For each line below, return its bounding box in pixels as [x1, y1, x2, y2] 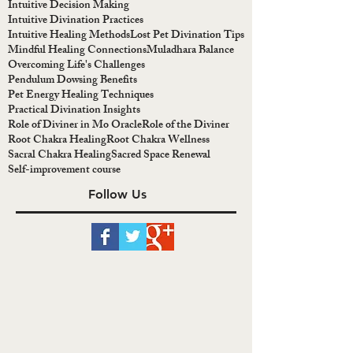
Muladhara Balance [147, 41, 234, 61]
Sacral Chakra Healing [8, 146, 111, 166]
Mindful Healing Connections [8, 41, 147, 61]
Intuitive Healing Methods [8, 26, 130, 46]
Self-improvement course [8, 161, 121, 181]
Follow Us [88, 187, 147, 203]
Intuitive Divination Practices [8, 11, 143, 32]
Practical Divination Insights [8, 101, 140, 121]
